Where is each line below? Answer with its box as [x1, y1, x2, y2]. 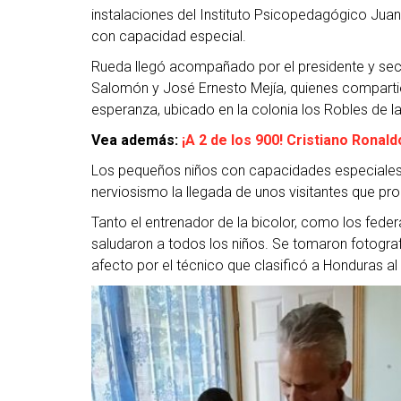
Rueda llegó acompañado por [91, 58, 284, 76]
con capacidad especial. [91, 28, 246, 46]
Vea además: [91, 132, 182, 149]
